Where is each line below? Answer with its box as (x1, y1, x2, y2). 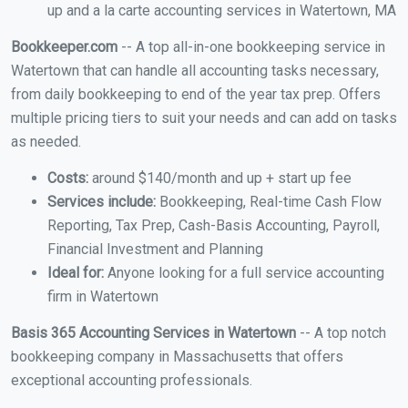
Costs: (47, 169, 88, 188)
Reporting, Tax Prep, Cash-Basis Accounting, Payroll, (47, 217, 380, 235)
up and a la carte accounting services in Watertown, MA (47, 2, 396, 20)
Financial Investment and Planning (47, 240, 263, 259)
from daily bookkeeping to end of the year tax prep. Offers (11, 86, 381, 104)
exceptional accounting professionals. (11, 372, 252, 390)
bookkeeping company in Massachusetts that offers (11, 348, 343, 366)
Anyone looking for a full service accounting (104, 264, 384, 282)
